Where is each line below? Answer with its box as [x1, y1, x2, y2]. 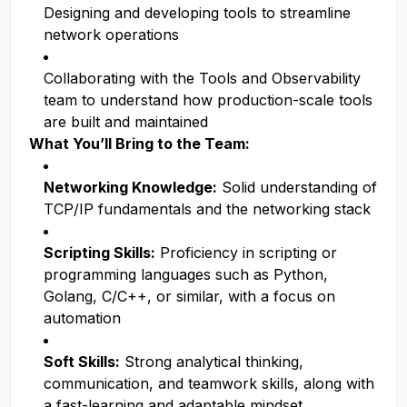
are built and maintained [44, 113, 208, 131]
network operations [44, 25, 179, 44]
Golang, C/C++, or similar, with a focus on [44, 287, 335, 305]
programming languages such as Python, [44, 265, 328, 283]
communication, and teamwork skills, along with [44, 374, 374, 392]
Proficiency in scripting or [155, 243, 337, 262]
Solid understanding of [217, 178, 377, 196]
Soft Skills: [44, 352, 120, 371]
